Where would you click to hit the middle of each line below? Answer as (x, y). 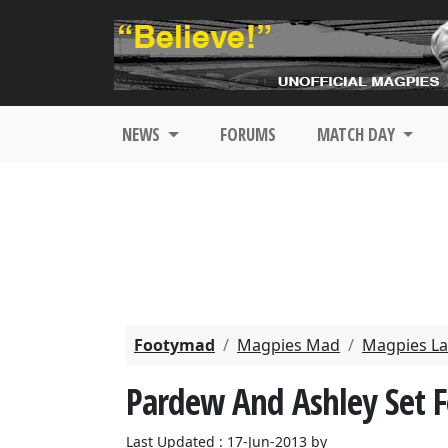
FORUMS (247, 134)
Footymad (174, 345)
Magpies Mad (288, 345)
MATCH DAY (357, 134)
